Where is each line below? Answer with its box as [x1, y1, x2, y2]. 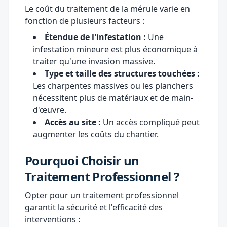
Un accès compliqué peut [101, 116, 200, 128]
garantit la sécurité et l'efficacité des [25, 201, 163, 213]
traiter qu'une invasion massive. [33, 55, 155, 67]
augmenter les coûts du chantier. [33, 128, 159, 140]
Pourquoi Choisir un [25, 152, 139, 169]
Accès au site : [45, 116, 101, 128]
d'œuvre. [33, 104, 66, 116]
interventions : [25, 213, 80, 225]
